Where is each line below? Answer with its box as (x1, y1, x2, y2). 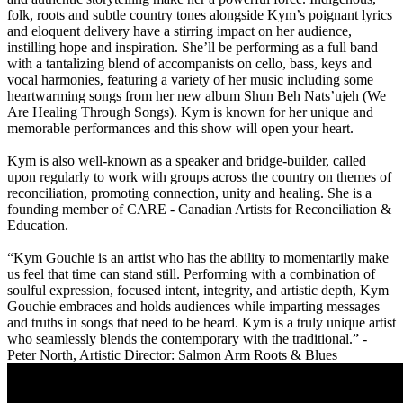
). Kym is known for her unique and (169, 104, 373, 121)
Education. (7, 218, 68, 234)
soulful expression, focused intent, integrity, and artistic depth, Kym (7, 282, 389, 299)
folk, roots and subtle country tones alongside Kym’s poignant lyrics (7, 7, 392, 23)
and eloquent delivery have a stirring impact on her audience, (7, 23, 352, 40)
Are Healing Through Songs (7, 104, 169, 121)
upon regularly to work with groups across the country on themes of (7, 169, 391, 185)
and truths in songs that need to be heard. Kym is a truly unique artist (7, 315, 396, 331)
